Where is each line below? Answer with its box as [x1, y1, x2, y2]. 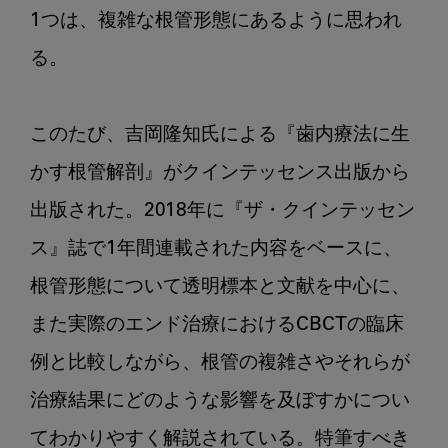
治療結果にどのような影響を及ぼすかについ [30, 392, 410, 412]
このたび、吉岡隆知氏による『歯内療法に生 [30, 126, 410, 146]
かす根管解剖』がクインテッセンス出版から [30, 164, 410, 184]
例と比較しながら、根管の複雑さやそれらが [30, 354, 410, 374]
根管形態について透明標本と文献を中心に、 [30, 278, 410, 298]
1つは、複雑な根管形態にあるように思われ [30, 12, 402, 32]
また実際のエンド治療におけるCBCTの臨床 [30, 316, 404, 336]
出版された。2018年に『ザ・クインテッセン [30, 202, 415, 222]
